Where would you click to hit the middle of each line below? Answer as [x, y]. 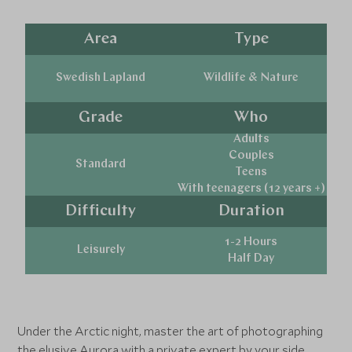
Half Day [251, 258]
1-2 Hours [251, 242]
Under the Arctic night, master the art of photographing [170, 331]
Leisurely [101, 250]
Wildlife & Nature [251, 78]
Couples [251, 156]
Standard [101, 164]
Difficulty [101, 211]
